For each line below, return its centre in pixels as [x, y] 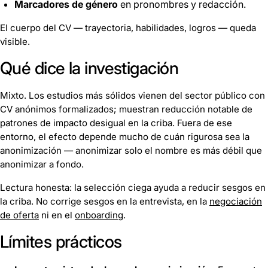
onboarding [99, 215]
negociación [236, 201]
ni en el [57, 215]
